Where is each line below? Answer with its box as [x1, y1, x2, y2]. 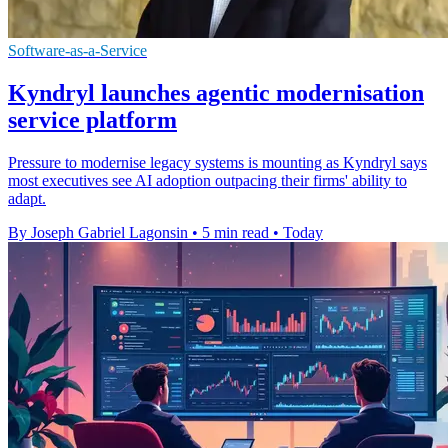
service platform [8, 107, 177, 134]
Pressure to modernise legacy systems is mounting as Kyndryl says [8, 154, 427, 172]
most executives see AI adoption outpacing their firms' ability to [8, 172, 407, 190]
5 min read [202, 224, 269, 242]
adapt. [8, 190, 46, 208]
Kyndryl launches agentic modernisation [8, 80, 424, 107]
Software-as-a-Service [8, 42, 147, 60]
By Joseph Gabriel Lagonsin [8, 224, 188, 242]
